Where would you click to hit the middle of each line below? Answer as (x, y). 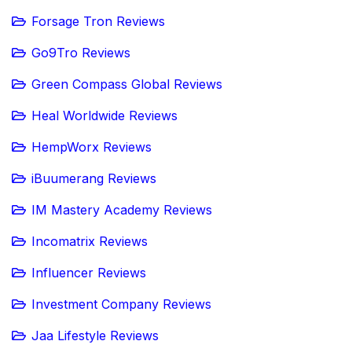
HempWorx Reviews (92, 147)
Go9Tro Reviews (81, 53)
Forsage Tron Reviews (98, 22)
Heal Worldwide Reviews (104, 116)
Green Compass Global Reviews (127, 84)
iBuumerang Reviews (94, 179)
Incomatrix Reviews (90, 242)
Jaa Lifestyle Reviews (95, 336)
